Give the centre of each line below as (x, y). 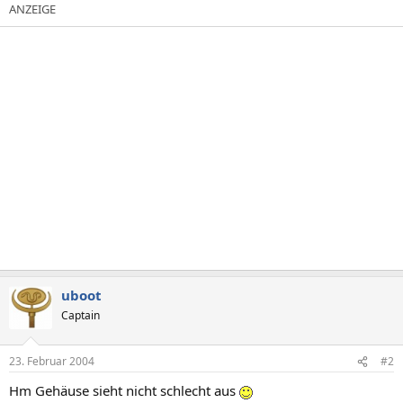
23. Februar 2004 (52, 361)
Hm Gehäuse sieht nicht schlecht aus (124, 390)
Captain (81, 315)
